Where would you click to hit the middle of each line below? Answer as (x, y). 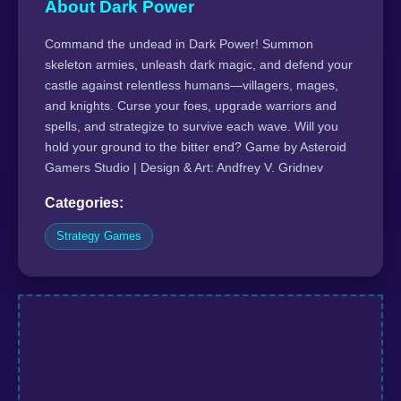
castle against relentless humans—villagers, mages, (192, 85)
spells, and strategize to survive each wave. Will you (192, 126)
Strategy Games (99, 235)
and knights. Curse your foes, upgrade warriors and (191, 105)
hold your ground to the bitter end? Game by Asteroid (196, 146)
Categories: (84, 202)
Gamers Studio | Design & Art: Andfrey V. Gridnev (184, 167)
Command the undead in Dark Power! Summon (179, 43)
